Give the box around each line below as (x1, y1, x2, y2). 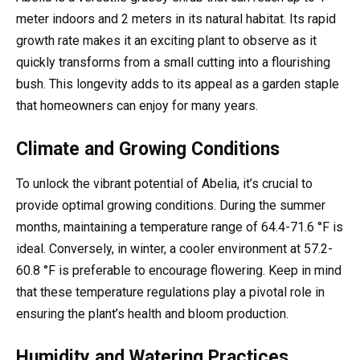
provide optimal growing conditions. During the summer (16, 198, 325, 214)
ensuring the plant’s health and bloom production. (16, 306, 288, 322)
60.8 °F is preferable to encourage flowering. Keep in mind (16, 263, 342, 279)
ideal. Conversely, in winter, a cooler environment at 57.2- (16, 241, 333, 257)
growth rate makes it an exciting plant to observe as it (16, 32, 317, 48)
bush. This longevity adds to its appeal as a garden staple (16, 76, 339, 92)
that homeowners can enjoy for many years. (16, 97, 258, 113)
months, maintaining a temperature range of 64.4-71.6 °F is (16, 219, 343, 235)
